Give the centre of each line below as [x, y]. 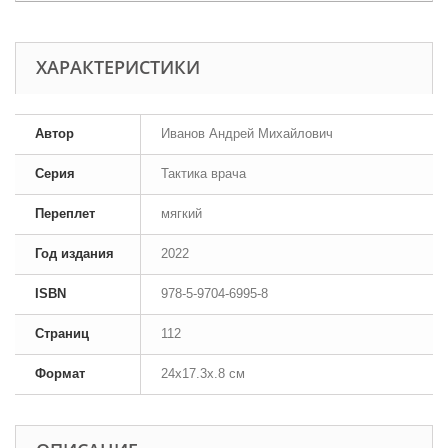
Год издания [74, 253]
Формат [60, 373]
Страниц [62, 333]
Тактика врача [203, 173]
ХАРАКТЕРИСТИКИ [118, 66]
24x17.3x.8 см [203, 373]
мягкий [181, 213]
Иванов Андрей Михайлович [247, 133]
